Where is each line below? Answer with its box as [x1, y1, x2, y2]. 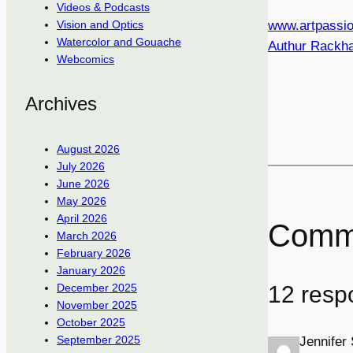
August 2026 [57, 143, 120, 156]
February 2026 [57, 247, 131, 260]
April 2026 [57, 212, 107, 225]
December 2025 [57, 281, 137, 295]
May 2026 [57, 195, 106, 208]
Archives [25, 93, 97, 115]
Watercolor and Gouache [57, 35, 181, 49]
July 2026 [57, 160, 105, 173]
